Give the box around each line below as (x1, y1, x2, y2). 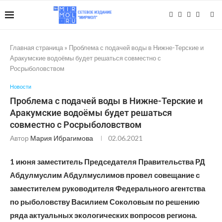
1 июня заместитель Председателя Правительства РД (10, 157, 205, 166)
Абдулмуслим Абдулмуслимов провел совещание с (10, 170, 200, 179)
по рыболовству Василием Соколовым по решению (10, 197, 200, 206)
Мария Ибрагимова (30, 134, 93, 142)
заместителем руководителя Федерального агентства (10, 184, 205, 193)
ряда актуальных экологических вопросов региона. (10, 211, 197, 220)
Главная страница (10, 44, 63, 52)
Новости (10, 83, 31, 90)
